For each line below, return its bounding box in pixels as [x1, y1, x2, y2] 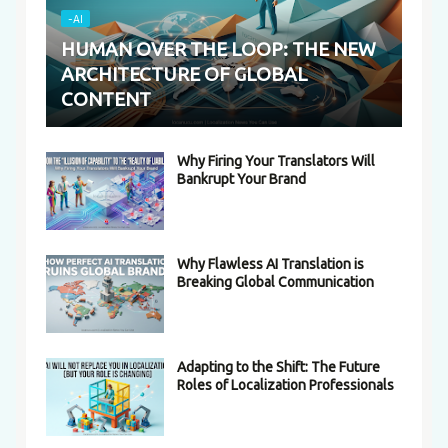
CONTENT [61, 88, 151, 111]
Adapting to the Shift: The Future [177, 359, 380, 376]
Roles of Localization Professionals [177, 377, 394, 394]
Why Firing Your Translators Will [177, 153, 375, 170]
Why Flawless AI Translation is [177, 256, 364, 273]
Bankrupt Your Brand [177, 171, 306, 188]
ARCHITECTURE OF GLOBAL [61, 63, 308, 86]
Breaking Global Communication [177, 274, 374, 291]
